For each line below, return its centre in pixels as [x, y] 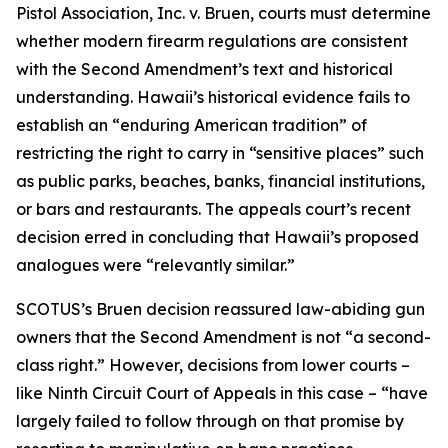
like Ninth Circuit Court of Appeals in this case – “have [222, 393]
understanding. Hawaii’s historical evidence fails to [213, 97]
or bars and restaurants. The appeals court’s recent [213, 209]
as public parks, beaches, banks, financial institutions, [220, 181]
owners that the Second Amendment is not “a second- [223, 337]
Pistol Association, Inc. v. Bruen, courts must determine [223, 13]
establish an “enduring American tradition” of [191, 125]
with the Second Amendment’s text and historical [204, 69]
